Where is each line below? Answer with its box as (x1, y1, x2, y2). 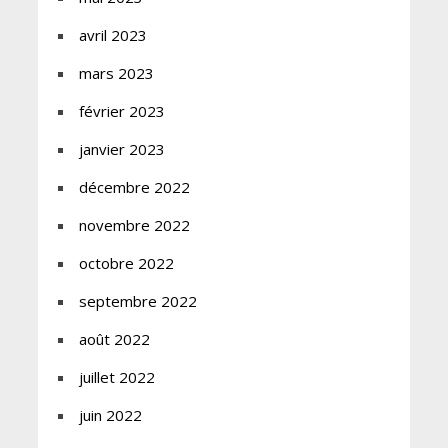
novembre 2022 (78, 215, 190, 236)
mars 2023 (78, 63, 154, 84)
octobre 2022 (78, 253, 174, 274)
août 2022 (78, 329, 150, 350)
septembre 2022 (78, 291, 197, 312)
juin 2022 (78, 405, 142, 426)
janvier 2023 (78, 139, 165, 160)
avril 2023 (78, 25, 147, 46)
